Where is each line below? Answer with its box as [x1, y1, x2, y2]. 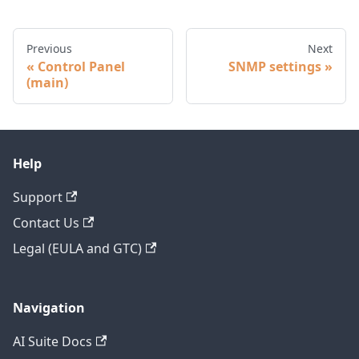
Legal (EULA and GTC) [13, 239, 142, 257]
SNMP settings [228, 57, 321, 75]
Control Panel [38, 57, 125, 75]
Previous [26, 40, 72, 56]
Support [13, 188, 63, 206]
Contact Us [13, 213, 79, 232]
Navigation [13, 298, 85, 317]
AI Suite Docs [13, 332, 92, 350]
